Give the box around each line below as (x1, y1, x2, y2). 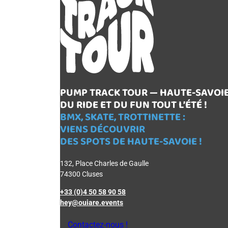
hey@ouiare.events (60, 198, 123, 207)
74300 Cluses (60, 170, 103, 179)
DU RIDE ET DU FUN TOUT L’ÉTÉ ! (60, 96, 207, 113)
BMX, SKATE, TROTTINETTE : (60, 108, 185, 126)
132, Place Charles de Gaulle (60, 159, 149, 168)
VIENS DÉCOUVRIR (60, 121, 145, 138)
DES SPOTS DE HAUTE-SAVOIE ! (60, 133, 202, 150)
